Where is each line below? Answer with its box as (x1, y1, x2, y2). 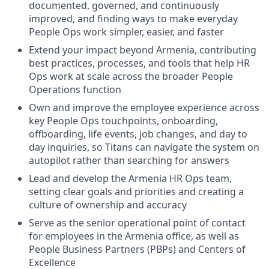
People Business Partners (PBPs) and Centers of (29, 243, 246, 256)
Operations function (29, 83, 121, 96)
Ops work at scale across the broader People (29, 70, 233, 83)
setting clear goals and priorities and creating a (29, 185, 244, 198)
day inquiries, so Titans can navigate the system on (29, 141, 259, 154)
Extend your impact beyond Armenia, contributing (29, 43, 256, 56)
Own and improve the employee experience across (29, 101, 259, 114)
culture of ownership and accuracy (29, 198, 187, 211)
